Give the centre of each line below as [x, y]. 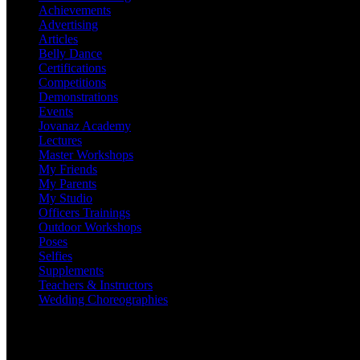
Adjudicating [60, 333]
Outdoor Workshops [90, 227]
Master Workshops [86, 154]
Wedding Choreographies [103, 299]
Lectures [60, 140]
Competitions [72, 82]
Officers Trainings [84, 212]
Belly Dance [70, 53]
